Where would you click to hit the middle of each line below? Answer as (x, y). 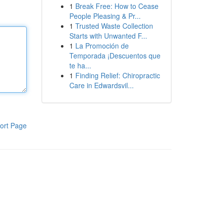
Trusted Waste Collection (114, 26)
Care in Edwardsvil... (101, 85)
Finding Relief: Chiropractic (117, 75)
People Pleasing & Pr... (105, 16)
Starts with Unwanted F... (108, 36)
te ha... (80, 65)
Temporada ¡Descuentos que (115, 55)
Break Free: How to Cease (117, 6)
